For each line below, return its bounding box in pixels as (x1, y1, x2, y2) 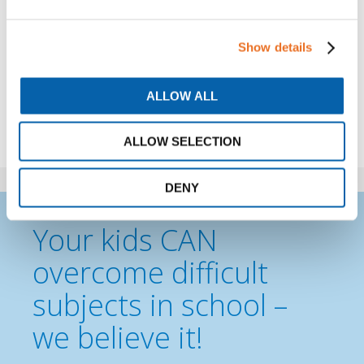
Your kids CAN (32, 220, 217, 260)
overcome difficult (32, 253, 268, 292)
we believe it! (32, 318, 203, 357)
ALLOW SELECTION (123, 134, 241, 149)
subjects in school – (32, 285, 288, 325)
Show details (238, 40, 313, 54)
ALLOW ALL (146, 89, 218, 102)
